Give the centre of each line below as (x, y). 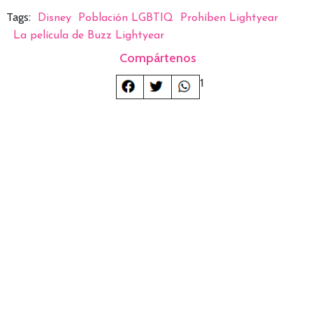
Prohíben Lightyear (229, 18)
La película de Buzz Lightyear (88, 35)
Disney (54, 18)
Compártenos (158, 58)
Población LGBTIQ (125, 18)
